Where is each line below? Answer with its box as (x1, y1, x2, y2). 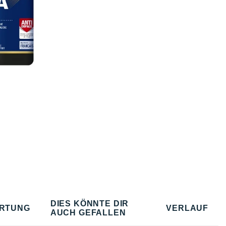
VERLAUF (166, 203, 209, 212)
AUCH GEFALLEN (50, 208, 126, 217)
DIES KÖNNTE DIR (50, 199, 129, 208)
